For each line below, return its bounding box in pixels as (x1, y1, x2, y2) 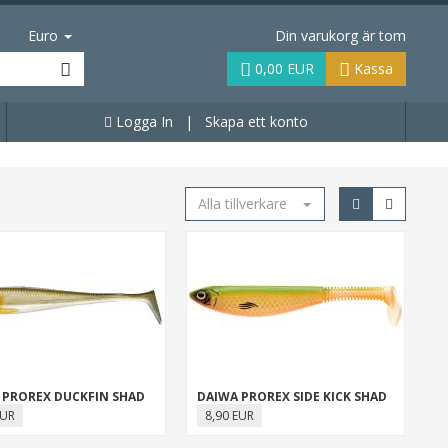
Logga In (112, 112, 173, 131)
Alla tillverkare (198, 194, 287, 213)
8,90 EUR (204, 407, 254, 424)
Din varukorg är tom (275, 26, 406, 45)
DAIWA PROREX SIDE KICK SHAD (196, 388, 387, 405)
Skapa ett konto (205, 112, 308, 131)
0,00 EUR (251, 59, 314, 78)
